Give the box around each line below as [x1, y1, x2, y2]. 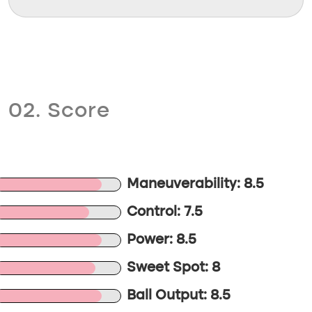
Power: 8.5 [127, 233, 197, 247]
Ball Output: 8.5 [127, 289, 231, 303]
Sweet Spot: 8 [127, 261, 221, 275]
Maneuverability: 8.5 [127, 178, 265, 192]
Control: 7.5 [127, 205, 203, 219]
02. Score [8, 101, 110, 122]
